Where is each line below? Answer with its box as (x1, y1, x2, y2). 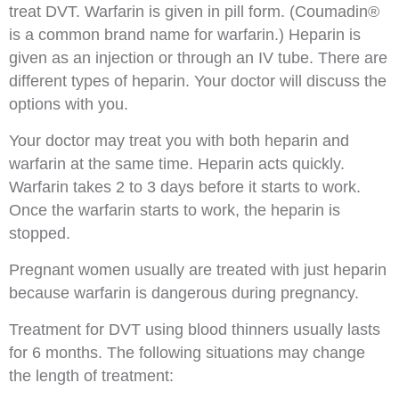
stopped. (9, 224, 70, 242)
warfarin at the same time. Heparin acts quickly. (9, 155, 345, 173)
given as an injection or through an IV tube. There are (9, 49, 387, 67)
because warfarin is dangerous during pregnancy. (9, 284, 359, 302)
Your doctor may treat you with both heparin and (9, 132, 349, 150)
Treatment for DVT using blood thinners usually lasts (9, 321, 380, 338)
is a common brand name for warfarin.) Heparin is (9, 26, 361, 44)
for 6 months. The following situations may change (9, 344, 365, 362)
